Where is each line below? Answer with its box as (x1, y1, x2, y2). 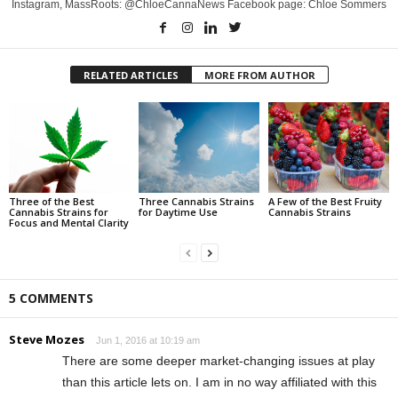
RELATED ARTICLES (83, 68, 179, 83)
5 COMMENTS (9, 289, 93, 306)
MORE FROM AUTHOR (203, 68, 315, 83)
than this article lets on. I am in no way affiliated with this (62, 374, 377, 389)
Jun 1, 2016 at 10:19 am (96, 334, 200, 346)
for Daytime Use (138, 204, 218, 219)
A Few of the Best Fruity (267, 194, 382, 208)
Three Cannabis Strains (138, 194, 254, 208)
